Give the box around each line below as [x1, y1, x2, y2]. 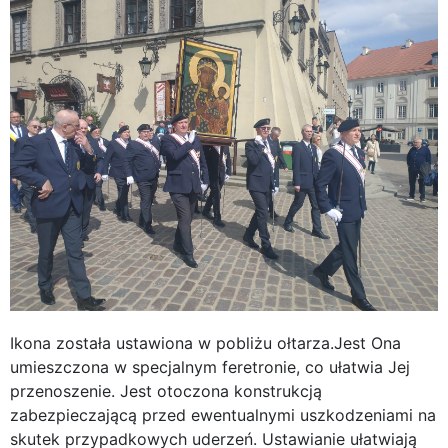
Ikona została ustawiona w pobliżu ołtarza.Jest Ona [10, 333, 401, 354]
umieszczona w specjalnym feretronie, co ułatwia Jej [10, 357, 410, 378]
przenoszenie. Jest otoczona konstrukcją [10, 381, 322, 402]
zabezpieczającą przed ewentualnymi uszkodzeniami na [10, 405, 436, 426]
